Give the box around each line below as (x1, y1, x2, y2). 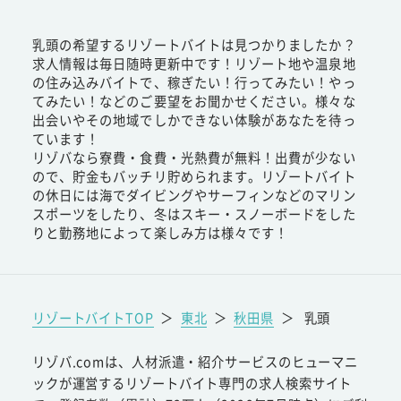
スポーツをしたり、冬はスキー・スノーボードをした (31, 203, 356, 223)
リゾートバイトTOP (31, 307, 154, 327)
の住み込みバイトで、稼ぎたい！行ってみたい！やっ (31, 72, 356, 91)
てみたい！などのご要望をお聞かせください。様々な (31, 90, 356, 110)
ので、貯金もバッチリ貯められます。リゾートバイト (31, 166, 356, 185)
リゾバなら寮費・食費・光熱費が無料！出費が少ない (31, 147, 356, 166)
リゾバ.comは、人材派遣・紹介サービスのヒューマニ (31, 352, 359, 371)
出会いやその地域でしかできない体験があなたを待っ (31, 109, 356, 129)
